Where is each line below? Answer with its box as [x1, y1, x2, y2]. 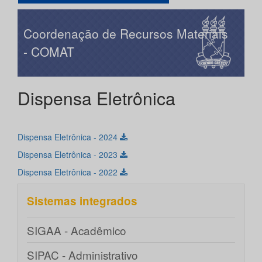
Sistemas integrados [27, 193, 137, 209]
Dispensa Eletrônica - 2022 [18, 166, 120, 178]
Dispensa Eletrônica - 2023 [18, 149, 120, 161]
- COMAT [23, 43, 74, 61]
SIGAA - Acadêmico [27, 222, 126, 239]
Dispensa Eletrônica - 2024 [18, 131, 120, 143]
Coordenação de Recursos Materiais [23, 25, 228, 43]
